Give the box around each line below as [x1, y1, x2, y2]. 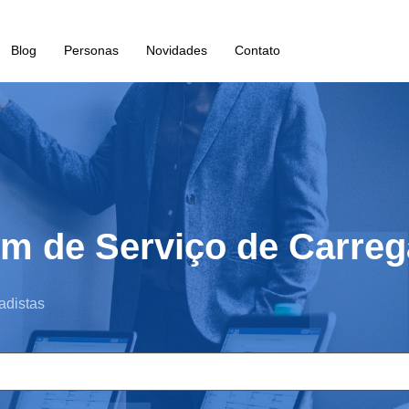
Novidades [145, 43, 207, 58]
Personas [63, 43, 119, 58]
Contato [234, 43, 280, 58]
